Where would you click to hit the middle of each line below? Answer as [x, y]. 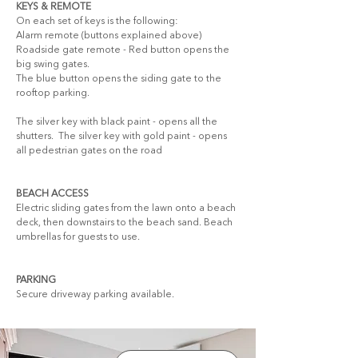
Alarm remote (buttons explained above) [110, 36]
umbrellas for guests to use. [78, 237]
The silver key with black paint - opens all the [118, 122]
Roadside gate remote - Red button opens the [124, 50]
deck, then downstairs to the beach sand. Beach [125, 223]
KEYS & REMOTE [54, 7]
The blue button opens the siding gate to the [120, 79]
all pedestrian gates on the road [89, 151]
